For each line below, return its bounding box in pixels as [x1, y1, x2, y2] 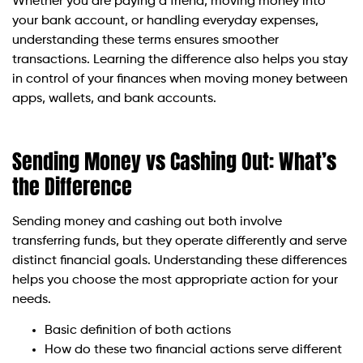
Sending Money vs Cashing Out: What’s [12, 144, 336, 177]
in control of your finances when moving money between [12, 72, 348, 86]
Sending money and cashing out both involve [12, 215, 282, 228]
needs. [12, 293, 51, 306]
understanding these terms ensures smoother [12, 33, 279, 47]
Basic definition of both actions [45, 324, 231, 338]
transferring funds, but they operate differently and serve [12, 234, 347, 248]
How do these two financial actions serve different [45, 344, 342, 357]
